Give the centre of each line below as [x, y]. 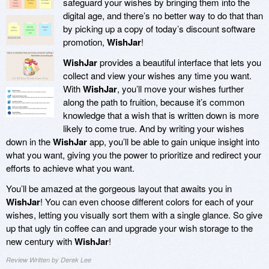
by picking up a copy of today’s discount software [159, 29]
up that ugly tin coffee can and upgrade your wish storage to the [129, 228]
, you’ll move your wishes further [180, 89]
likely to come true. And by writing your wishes [154, 128]
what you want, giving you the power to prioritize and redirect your [134, 155]
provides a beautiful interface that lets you [179, 62]
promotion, [85, 42]
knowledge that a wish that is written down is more [161, 115]
